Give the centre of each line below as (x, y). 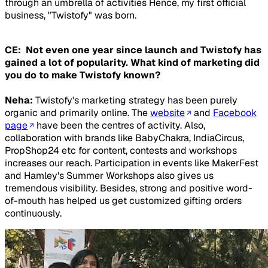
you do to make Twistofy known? (83, 75)
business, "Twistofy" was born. (71, 16)
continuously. (33, 214)
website (167, 113)
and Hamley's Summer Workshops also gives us (109, 176)
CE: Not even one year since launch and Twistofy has (133, 50)
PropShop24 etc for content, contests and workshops (121, 151)
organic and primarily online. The (77, 113)
